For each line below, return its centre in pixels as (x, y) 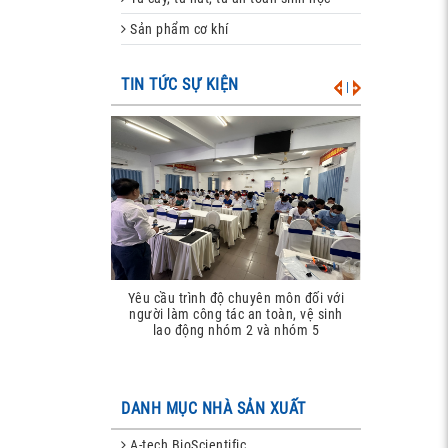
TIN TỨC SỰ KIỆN (180, 84)
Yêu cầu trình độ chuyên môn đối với (236, 298)
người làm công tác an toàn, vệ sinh (236, 314)
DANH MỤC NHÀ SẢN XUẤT (213, 408)
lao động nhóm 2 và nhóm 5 (236, 330)
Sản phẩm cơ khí (177, 29)
